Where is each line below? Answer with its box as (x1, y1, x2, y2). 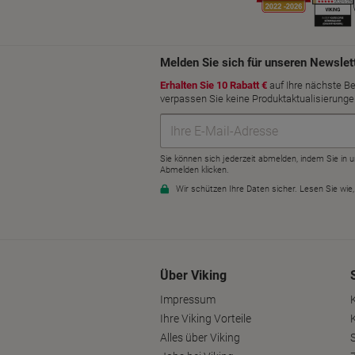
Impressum (160, 293, 216, 307)
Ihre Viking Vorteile (160, 312, 251, 326)
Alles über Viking (160, 331, 240, 345)
